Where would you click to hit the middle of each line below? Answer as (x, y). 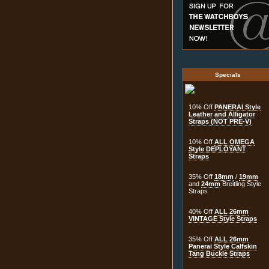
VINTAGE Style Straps (222, 219)
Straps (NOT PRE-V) (220, 122)
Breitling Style (240, 184)
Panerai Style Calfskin (222, 246)
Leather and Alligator (222, 114)
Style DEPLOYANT (217, 149)
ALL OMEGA (234, 142)
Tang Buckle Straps (219, 254)
